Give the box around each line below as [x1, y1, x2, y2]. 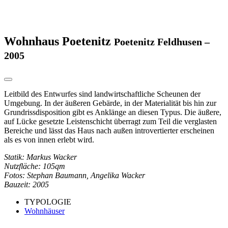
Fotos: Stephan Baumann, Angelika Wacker [4, 170, 145, 180]
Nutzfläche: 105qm [4, 161, 65, 170]
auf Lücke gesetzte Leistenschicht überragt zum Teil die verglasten [4, 117, 217, 126]
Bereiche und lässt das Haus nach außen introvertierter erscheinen [4, 126, 214, 135]
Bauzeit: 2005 [4, 180, 49, 189]
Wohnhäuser [24, 206, 65, 215]
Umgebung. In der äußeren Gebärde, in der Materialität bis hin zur [4, 98, 216, 107]
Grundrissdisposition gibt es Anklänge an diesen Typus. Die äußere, [4, 107, 221, 117]
